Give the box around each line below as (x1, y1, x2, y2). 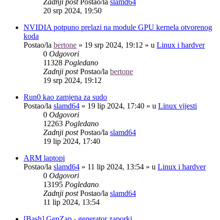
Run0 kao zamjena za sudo (24, 92, 107, 101)
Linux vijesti (158, 101, 197, 110)
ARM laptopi (24, 153, 65, 162)
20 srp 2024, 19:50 (43, 6, 102, 15)
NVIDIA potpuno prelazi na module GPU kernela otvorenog (24, 23, 212, 31)
